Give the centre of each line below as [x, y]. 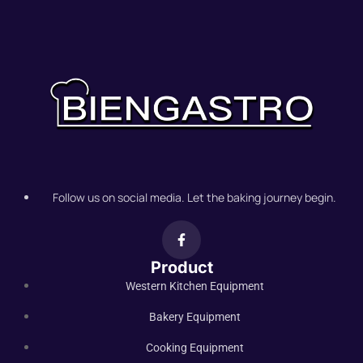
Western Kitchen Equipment [194, 286]
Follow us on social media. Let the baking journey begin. [194, 197]
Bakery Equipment [194, 316]
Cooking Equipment [194, 347]
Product [181, 267]
